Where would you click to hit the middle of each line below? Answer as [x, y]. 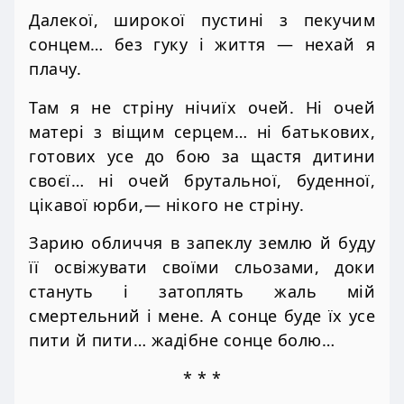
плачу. [55, 69]
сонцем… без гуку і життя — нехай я [202, 45]
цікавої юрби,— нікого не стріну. [166, 204]
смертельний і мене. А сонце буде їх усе [202, 315]
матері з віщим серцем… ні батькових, [202, 131]
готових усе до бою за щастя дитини [202, 156]
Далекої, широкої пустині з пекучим [202, 20]
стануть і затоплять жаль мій [202, 291]
